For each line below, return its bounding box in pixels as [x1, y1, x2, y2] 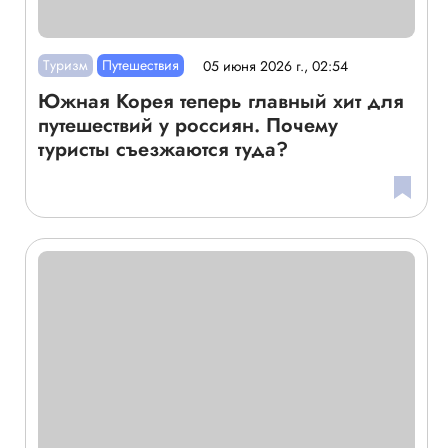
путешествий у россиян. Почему [37, 111, 338, 141]
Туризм [42, 55, 88, 76]
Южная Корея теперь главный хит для [37, 87, 404, 117]
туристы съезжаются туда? [37, 135, 288, 165]
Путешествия [101, 55, 179, 76]
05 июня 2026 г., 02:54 [203, 55, 349, 76]
